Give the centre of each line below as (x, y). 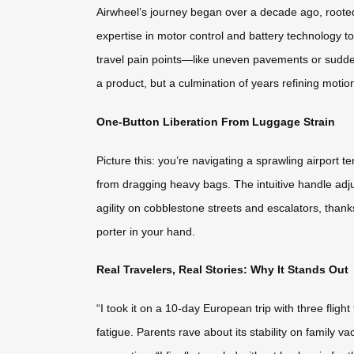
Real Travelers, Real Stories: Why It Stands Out (222, 270)
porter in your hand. (146, 231)
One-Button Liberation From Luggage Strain (216, 122)
